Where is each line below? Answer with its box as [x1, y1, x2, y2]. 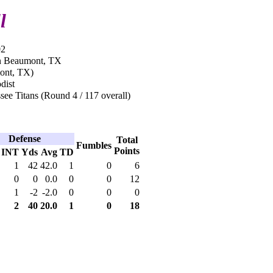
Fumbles [76, 140, 112, 151]
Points [114, 145, 140, 156]
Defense [8, 133, 41, 144]
